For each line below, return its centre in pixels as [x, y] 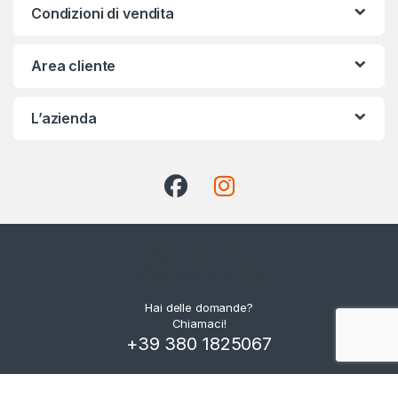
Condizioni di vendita [103, 13]
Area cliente [74, 65]
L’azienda [64, 118]
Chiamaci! [199, 323]
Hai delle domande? [199, 307]
